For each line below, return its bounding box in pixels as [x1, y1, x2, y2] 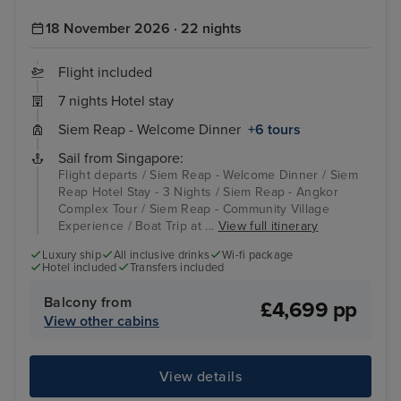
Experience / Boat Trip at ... [58, 218, 218, 234]
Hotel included [42, 260, 117, 275]
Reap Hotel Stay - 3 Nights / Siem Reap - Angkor [58, 183, 339, 200]
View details [158, 367, 243, 386]
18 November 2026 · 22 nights [46, 19, 242, 38]
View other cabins [44, 312, 159, 331]
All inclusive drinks [113, 247, 210, 262]
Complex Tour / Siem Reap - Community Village [58, 200, 330, 217]
